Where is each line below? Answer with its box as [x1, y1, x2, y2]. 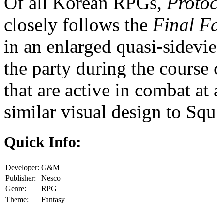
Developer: [5, 163, 39, 172]
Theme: [5, 195, 29, 204]
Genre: [5, 185, 26, 193]
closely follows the [4, 14, 153, 35]
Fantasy [41, 195, 65, 204]
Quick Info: [4, 133, 81, 151]
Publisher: [5, 174, 36, 183]
